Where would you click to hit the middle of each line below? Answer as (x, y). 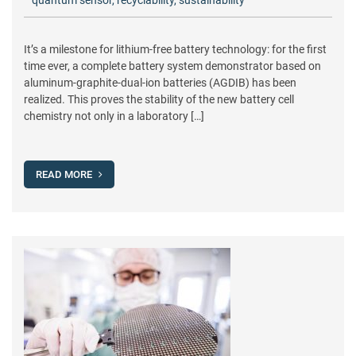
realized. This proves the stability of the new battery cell (159, 99)
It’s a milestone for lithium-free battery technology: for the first (175, 49)
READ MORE (65, 174)
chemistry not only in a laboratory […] (114, 116)
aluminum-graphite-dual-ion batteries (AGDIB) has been (160, 83)
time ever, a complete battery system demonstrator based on (172, 66)
